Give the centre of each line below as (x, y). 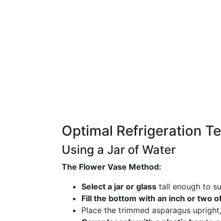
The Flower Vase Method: (111, 167)
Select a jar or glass (119, 186)
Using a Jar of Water (119, 150)
